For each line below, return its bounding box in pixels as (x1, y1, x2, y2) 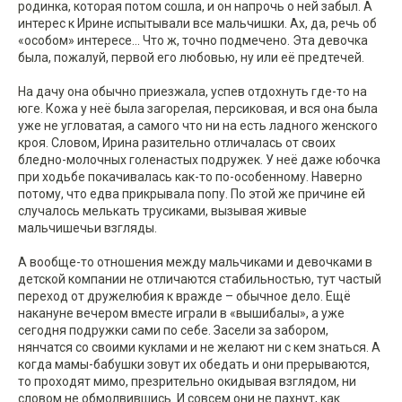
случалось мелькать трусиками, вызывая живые (18, 204, 307, 219)
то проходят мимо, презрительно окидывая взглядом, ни (18, 374, 356, 389)
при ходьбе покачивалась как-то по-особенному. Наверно (18, 170, 363, 185)
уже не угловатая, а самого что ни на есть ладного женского (18, 118, 378, 134)
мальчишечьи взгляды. (18, 221, 157, 236)
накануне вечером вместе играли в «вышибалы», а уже (18, 306, 345, 321)
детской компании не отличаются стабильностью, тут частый (18, 272, 381, 287)
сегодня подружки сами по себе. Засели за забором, (18, 323, 328, 338)
